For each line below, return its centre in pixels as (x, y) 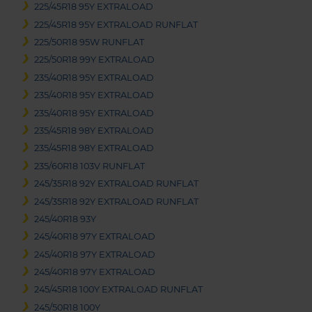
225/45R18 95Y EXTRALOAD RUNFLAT (116, 24)
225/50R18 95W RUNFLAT (89, 42)
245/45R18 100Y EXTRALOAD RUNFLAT (119, 290)
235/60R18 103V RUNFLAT (90, 166)
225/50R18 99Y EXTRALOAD (95, 60)
